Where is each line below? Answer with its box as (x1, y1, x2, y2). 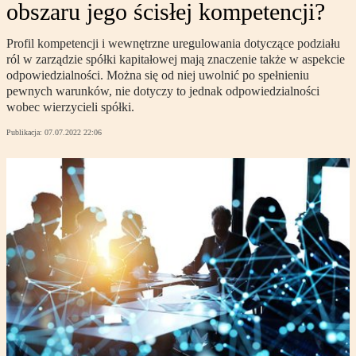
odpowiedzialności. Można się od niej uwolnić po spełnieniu (6, 68, 309, 83)
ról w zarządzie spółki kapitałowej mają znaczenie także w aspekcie (6, 52, 345, 67)
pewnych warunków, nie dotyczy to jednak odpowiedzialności (6, 84, 319, 99)
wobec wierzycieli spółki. (6, 100, 134, 114)
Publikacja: (6, 128, 44, 137)
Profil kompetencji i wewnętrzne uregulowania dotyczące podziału (6, 37, 340, 51)
